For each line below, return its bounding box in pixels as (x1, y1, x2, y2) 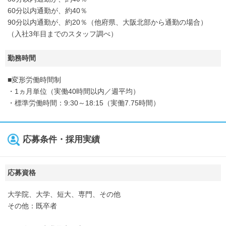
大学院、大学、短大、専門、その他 (8, 190, 121, 198)
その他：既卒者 (8, 202, 57, 210)
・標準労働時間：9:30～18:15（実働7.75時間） (8, 99, 160, 107)
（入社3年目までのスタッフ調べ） (8, 30, 118, 38)
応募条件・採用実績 (23, 135, 100, 144)
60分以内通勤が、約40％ (8, 7, 87, 15)
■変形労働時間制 (8, 76, 61, 84)
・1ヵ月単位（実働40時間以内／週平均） (8, 87, 140, 95)
